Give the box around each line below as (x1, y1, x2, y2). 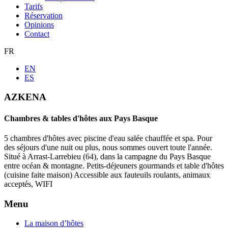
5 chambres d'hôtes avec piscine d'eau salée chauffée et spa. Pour (4, 133, 212, 142)
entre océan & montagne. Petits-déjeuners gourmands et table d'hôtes (4, 161, 224, 170)
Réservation (24, 11, 63, 20)
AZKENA (4, 92, 46, 103)
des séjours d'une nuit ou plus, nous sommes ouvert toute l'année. (4, 142, 212, 152)
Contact (24, 29, 49, 38)
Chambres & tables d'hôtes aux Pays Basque (4, 113, 158, 123)
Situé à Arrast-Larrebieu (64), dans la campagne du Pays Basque (4, 152, 211, 161)
